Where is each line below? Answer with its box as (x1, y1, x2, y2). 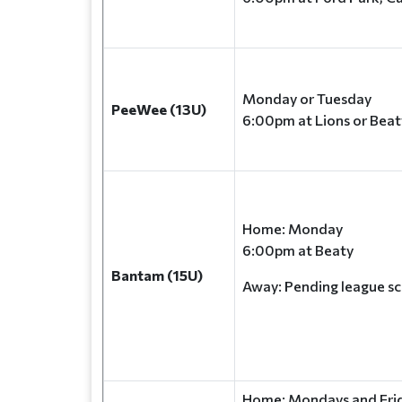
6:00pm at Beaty (242, 241, 354, 258)
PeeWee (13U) (111, 100, 206, 118)
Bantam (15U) (111, 267, 203, 284)
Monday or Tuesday (242, 90, 374, 107)
